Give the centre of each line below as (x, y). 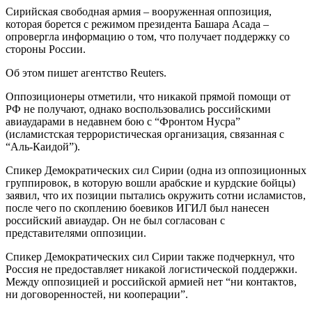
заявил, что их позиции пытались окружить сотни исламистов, (156, 196)
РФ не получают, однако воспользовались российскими (138, 109)
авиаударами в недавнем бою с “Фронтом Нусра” (123, 122)
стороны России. (46, 49)
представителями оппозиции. (76, 233)
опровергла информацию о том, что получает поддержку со (148, 37)
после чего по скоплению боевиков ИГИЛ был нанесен (138, 208)
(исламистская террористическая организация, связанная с (145, 134)
